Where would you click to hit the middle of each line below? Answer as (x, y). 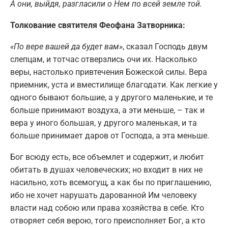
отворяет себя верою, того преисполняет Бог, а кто (108, 220)
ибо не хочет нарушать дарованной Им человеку (104, 195)
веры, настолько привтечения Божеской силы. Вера (109, 72)
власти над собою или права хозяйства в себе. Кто (107, 208)
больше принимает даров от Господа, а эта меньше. (110, 135)
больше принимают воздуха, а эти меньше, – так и (107, 110)
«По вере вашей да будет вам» (66, 46)
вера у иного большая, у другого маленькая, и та (104, 123)
